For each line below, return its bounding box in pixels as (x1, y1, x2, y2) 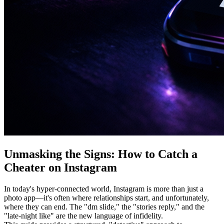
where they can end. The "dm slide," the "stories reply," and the (4, 202, 204, 211)
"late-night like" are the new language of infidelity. (4, 211, 163, 220)
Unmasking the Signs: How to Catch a (4, 147, 197, 160)
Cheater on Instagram (4, 160, 117, 174)
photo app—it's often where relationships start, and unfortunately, (4, 193, 209, 202)
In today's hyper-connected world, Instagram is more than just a (4, 184, 203, 193)
